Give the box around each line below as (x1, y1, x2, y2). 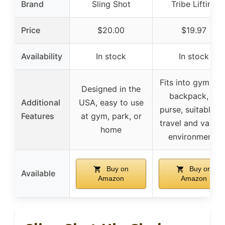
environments (168, 132, 219, 142)
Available (21, 168, 55, 179)
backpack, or (169, 91, 219, 101)
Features (21, 111, 54, 122)
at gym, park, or (80, 111, 142, 122)
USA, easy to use (78, 97, 144, 108)
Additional (21, 97, 60, 108)
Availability (21, 51, 62, 62)
